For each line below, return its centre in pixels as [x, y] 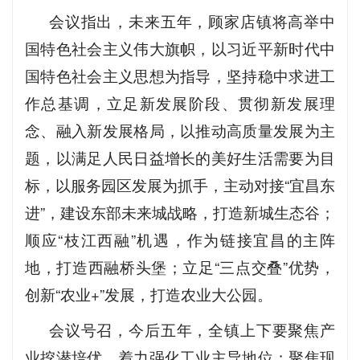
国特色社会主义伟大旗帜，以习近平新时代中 [180, 48]
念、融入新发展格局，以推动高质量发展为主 [180, 130]
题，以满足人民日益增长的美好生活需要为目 [180, 157]
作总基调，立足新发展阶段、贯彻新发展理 [180, 102]
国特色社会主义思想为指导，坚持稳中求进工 [180, 75]
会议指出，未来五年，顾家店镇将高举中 [192, 20]
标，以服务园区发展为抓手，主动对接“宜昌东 [180, 184]
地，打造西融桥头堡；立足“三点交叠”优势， [180, 266]
